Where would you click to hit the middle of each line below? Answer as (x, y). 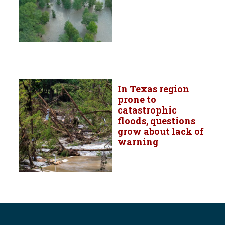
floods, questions (156, 121)
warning (138, 142)
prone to (137, 100)
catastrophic (147, 110)
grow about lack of (161, 131)
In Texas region (153, 89)
